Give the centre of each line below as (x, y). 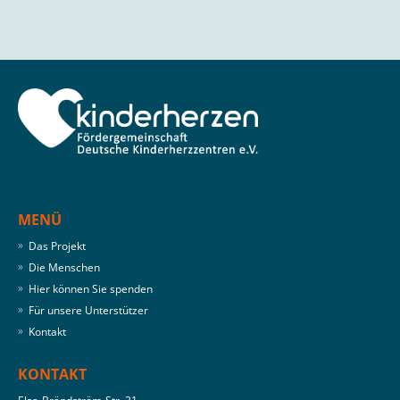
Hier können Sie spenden (92, 288)
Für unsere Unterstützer (88, 310)
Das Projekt (57, 246)
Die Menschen (64, 267)
